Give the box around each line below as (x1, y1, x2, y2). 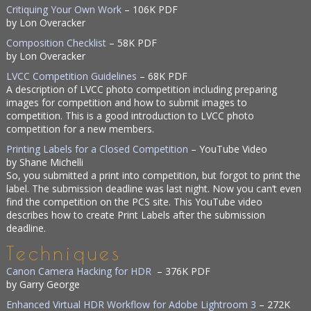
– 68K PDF (137, 69, 188, 83)
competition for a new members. (6, 122, 155, 135)
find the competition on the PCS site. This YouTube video (6, 195, 263, 208)
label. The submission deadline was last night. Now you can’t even (6, 182, 302, 195)
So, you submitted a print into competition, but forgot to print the (6, 169, 301, 182)
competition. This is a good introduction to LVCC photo (6, 109, 255, 122)
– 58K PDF (106, 36, 158, 49)
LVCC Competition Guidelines (6, 69, 137, 83)
